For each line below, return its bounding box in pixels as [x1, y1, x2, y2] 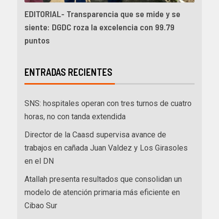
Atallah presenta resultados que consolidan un [24, 174, 182, 184]
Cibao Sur [24, 200, 57, 210]
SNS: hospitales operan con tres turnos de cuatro [24, 98, 192, 108]
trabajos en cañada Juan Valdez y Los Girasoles [24, 143, 188, 153]
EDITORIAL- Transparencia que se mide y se [24, 8, 180, 19]
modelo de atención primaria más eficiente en [24, 187, 180, 197]
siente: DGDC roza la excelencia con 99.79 [24, 21, 175, 32]
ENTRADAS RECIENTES [24, 66, 112, 78]
